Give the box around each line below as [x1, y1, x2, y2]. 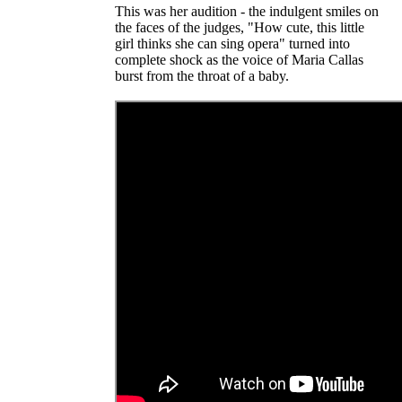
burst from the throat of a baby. [115, 67, 289, 83]
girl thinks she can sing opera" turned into [115, 35, 350, 51]
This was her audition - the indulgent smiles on [115, 3, 379, 19]
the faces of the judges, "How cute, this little [115, 19, 364, 35]
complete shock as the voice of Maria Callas [115, 51, 363, 67]
